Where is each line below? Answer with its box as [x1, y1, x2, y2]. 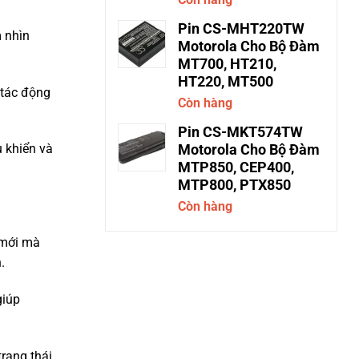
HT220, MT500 [178, 74, 273, 90]
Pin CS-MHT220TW [178, 21, 305, 37]
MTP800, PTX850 [178, 177, 291, 193]
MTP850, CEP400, [178, 159, 294, 175]
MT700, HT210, [178, 56, 276, 72]
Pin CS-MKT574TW [178, 124, 303, 140]
